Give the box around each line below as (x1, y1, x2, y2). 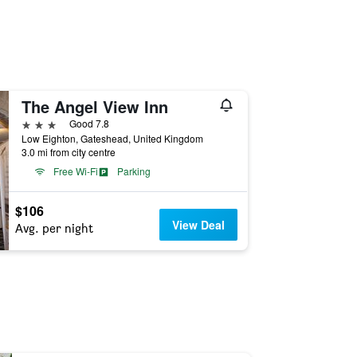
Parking (116, 164, 151, 178)
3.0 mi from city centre (21, 145, 116, 159)
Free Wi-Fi (53, 164, 98, 178)
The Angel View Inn (21, 95, 168, 118)
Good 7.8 (69, 116, 109, 130)
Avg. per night (14, 221, 93, 236)
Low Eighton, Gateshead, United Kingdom (21, 131, 203, 145)
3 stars (20, 116, 57, 131)
